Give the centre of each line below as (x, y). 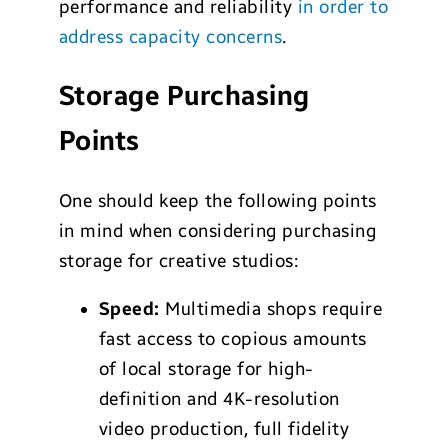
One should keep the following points (217, 201)
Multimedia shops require (271, 309)
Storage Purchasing (184, 96)
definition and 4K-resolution (219, 399)
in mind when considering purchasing (217, 231)
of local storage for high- (206, 369)
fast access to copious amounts (232, 339)
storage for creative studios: (178, 261)
